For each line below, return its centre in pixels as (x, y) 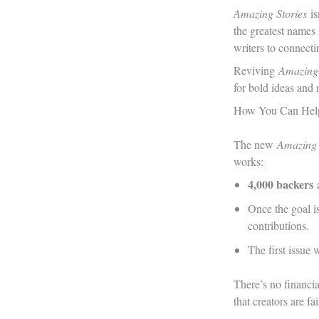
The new (255, 145)
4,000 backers (281, 184)
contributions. (278, 226)
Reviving (256, 70)
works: (249, 162)
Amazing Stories (272, 14)
